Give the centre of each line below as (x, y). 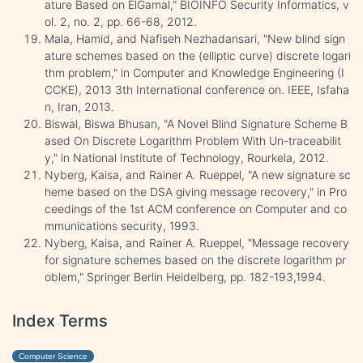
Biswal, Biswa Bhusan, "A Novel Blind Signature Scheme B (196, 123)
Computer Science (53, 356)
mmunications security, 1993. (122, 225)
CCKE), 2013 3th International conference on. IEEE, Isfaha (197, 89)
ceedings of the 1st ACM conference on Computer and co (196, 208)
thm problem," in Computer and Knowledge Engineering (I (194, 72)
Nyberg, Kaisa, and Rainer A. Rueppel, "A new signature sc (198, 174)
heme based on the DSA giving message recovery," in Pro (196, 191)
